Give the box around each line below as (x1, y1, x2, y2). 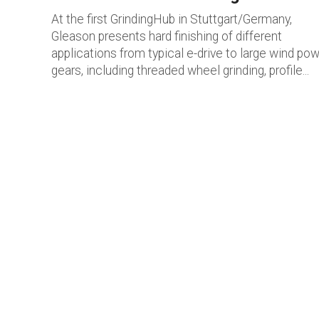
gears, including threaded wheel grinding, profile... (51, 63, 309, 78)
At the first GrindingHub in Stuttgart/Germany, (51, 12, 292, 26)
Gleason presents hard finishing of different (51, 29, 282, 43)
